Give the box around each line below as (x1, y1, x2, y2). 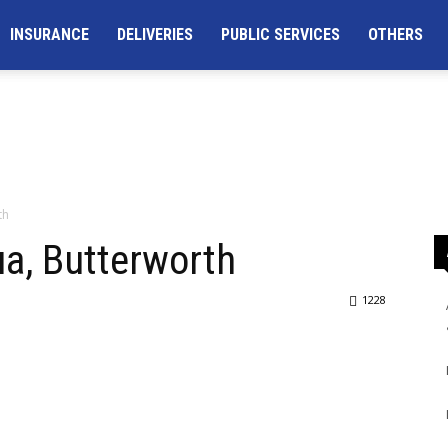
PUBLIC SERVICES (221, 25, 340, 44)
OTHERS (368, 25, 423, 44)
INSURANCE (10, 25, 89, 44)
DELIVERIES (117, 25, 193, 44)
